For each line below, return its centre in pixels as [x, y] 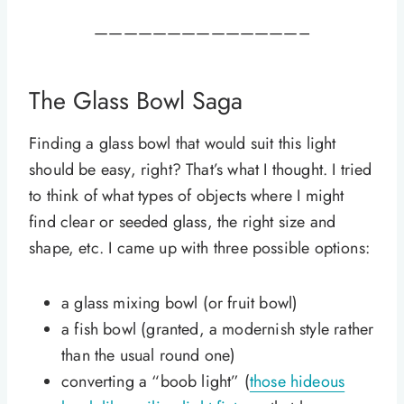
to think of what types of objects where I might [187, 196]
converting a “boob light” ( [156, 382]
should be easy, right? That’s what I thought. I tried [201, 170]
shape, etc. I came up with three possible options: [199, 248]
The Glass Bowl [107, 100]
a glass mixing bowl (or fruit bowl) [180, 303]
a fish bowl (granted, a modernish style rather [218, 330]
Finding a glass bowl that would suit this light [183, 144]
